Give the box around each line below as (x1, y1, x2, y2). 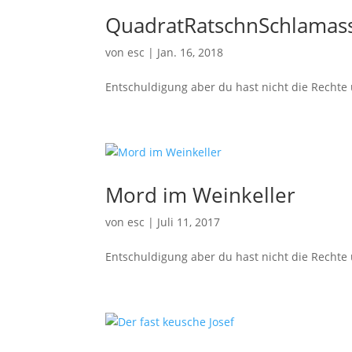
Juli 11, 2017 (157, 214, 221, 229)
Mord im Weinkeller (105, 181, 296, 209)
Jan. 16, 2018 (157, 45, 224, 60)
